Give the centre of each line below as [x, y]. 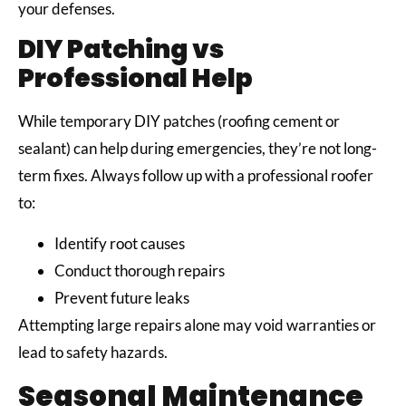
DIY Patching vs [121, 50]
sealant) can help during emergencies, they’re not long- [198, 149]
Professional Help [135, 79]
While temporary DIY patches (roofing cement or [179, 121]
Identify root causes [121, 243]
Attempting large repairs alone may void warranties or [197, 324]
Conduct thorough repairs [141, 270]
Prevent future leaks [123, 297]
